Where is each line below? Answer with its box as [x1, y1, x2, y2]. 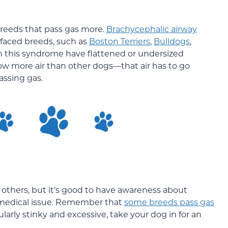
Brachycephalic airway [106, 23, 197, 35]
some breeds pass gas [124, 196, 214, 207]
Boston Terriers [89, 36, 150, 47]
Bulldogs [154, 36, 190, 47]
